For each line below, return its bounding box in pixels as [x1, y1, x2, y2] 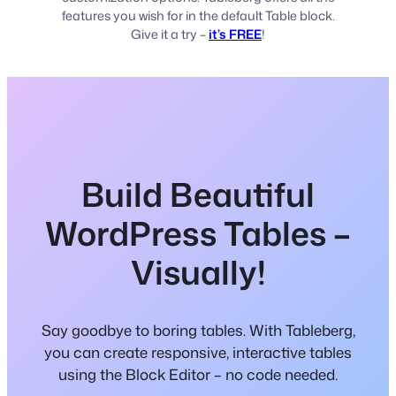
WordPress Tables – [45, 209, 351, 256]
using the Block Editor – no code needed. [58, 363, 338, 385]
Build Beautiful [81, 171, 315, 217]
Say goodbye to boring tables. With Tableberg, [41, 319, 355, 340]
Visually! [130, 248, 266, 295]
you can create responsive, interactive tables [44, 341, 352, 362]
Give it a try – [131, 24, 209, 43]
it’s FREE [209, 24, 262, 43]
